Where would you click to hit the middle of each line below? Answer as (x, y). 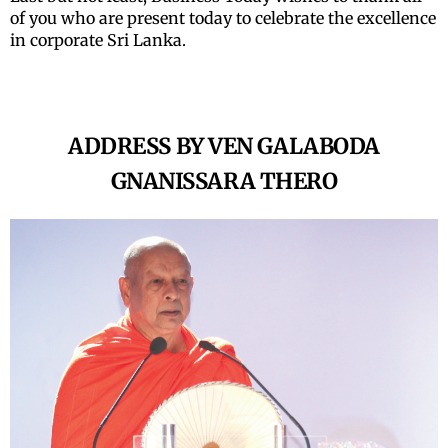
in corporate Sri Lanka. (98, 40)
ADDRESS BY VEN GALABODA (224, 146)
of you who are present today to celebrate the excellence (223, 18)
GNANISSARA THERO (224, 181)
